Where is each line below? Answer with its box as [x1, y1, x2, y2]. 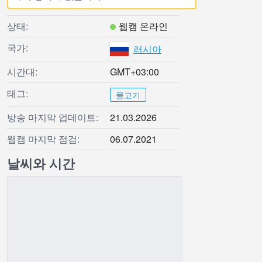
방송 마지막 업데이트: [7, 111, 98, 125]
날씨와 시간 [7, 154, 75, 173]
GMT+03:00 [110, 65, 159, 79]
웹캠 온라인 [119, 19, 168, 33]
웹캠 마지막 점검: [7, 132, 80, 146]
